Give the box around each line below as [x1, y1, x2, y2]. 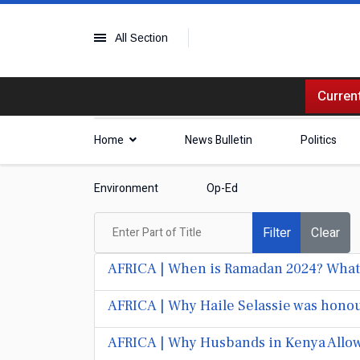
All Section [115, 31, 168, 44]
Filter [263, 223, 291, 243]
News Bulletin [185, 132, 252, 149]
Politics [301, 132, 337, 149]
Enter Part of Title [93, 210, 199, 230]
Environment [94, 180, 158, 197]
